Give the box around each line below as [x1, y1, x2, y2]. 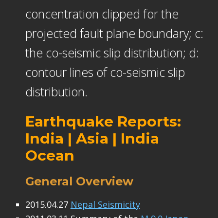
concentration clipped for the [25, 5, 179, 22]
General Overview [25, 174, 133, 188]
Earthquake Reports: [25, 112, 181, 131]
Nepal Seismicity [70, 198, 140, 210]
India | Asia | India [25, 129, 159, 148]
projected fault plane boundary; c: [25, 25, 203, 42]
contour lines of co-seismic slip [25, 64, 185, 81]
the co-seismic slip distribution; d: [25, 44, 199, 61]
